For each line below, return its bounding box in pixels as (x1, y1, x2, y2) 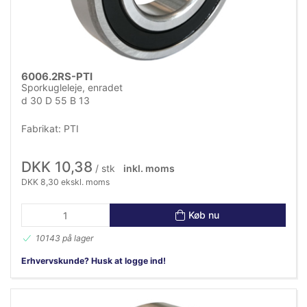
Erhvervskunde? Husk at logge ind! (21, 255, 166, 266)
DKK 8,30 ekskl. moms (21, 176, 110, 187)
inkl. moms (123, 162, 175, 174)
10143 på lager (36, 232, 94, 243)
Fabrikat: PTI (21, 122, 79, 134)
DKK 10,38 (21, 158, 93, 175)
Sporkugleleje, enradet (21, 81, 123, 93)
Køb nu (188, 209, 220, 221)
